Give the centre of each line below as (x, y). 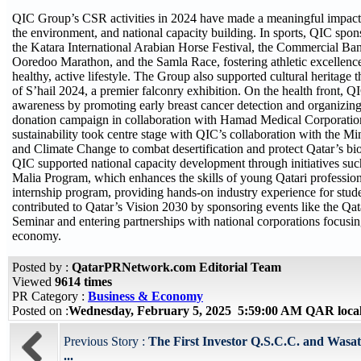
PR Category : (50, 296)
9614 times (83, 282)
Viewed (33, 282)
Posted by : (42, 267)
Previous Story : (106, 341)
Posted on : (40, 311)
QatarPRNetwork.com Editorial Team (176, 267)
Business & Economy (145, 296)
